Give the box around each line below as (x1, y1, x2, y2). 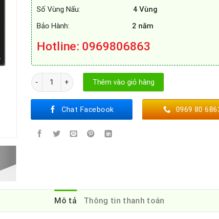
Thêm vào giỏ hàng (92, 77, 154, 87)
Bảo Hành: (36, 21, 132, 30)
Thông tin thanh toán (84, 196, 165, 206)
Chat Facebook (61, 105, 114, 114)
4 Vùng (131, 4, 157, 14)
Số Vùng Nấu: (36, 4, 131, 14)
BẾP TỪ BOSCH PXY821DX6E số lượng (30, 73, 151, 82)
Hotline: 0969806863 (36, 39, 151, 53)
